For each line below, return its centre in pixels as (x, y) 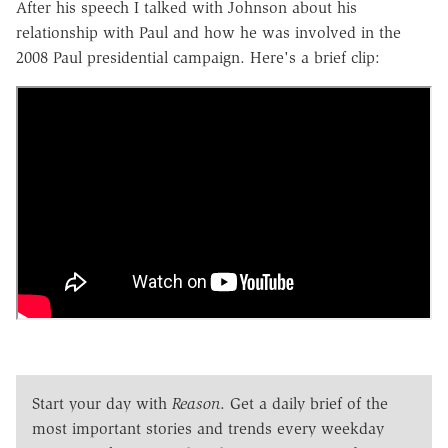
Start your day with (102, 403)
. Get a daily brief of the (304, 403)
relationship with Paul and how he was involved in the (208, 32)
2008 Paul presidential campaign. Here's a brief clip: (198, 57)
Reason (196, 403)
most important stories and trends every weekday (208, 428)
